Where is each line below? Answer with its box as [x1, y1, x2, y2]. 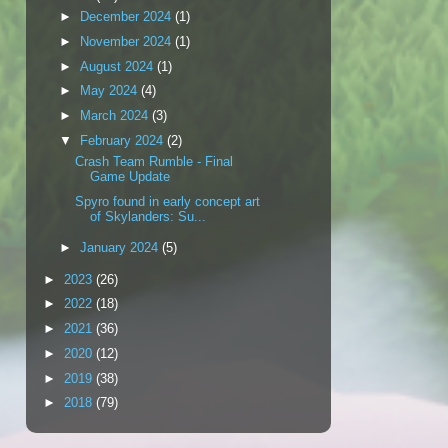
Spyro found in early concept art [75, 194, 261, 210]
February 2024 [79, 132, 167, 148]
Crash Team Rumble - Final [75, 154, 234, 170]
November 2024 [79, 33, 175, 49]
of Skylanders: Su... [90, 209, 207, 225]
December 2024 [79, 9, 175, 25]
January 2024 [79, 240, 162, 256]
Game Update [90, 169, 171, 185]
